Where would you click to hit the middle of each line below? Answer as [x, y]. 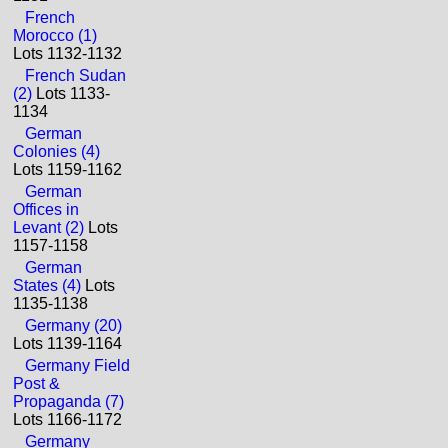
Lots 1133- [71, 93]
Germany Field [77, 365]
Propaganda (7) [68, 401]
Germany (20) [73, 325]
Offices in [46, 209]
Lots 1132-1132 [67, 53]
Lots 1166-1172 [67, 419]
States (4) [47, 285]
